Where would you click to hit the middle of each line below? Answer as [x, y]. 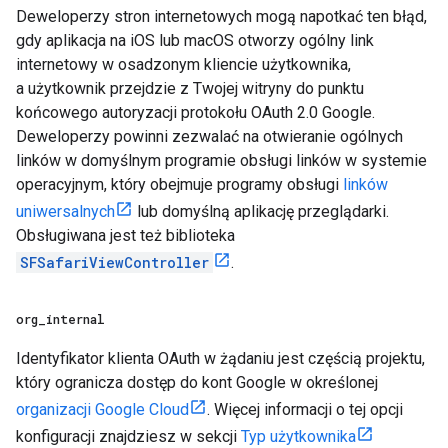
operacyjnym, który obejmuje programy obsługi [179, 184]
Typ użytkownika [298, 436]
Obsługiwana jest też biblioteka [125, 235]
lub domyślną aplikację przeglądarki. [261, 211]
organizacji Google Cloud [102, 409]
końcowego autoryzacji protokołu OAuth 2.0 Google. [195, 112]
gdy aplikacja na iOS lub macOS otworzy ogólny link [195, 40]
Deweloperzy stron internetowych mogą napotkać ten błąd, [221, 16]
